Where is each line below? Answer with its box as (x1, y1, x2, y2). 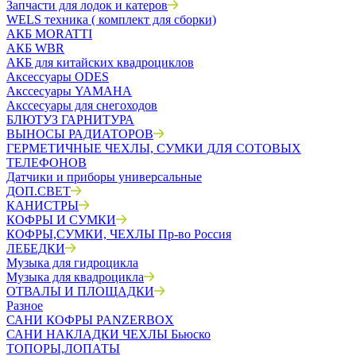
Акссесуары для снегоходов (6, 99, 157, 112)
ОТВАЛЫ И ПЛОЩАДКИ (6, 284, 154, 298)
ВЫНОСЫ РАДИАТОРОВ (6, 127, 153, 141)
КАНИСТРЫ (6, 199, 79, 212)
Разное (6, 299, 43, 312)
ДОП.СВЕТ (6, 184, 71, 198)
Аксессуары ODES (6, 70, 109, 83)
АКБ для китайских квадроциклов (6, 56, 194, 69)
